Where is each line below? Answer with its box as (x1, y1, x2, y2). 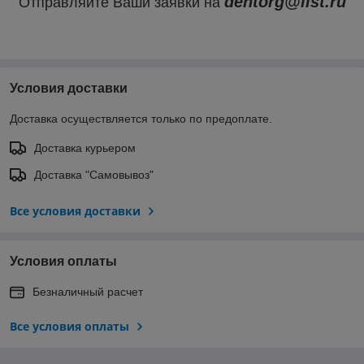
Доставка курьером (34, 141, 136, 154)
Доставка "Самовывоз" (34, 167, 154, 181)
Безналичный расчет (32, 284, 143, 298)
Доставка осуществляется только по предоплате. (10, 111, 272, 125)
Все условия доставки (10, 202, 141, 219)
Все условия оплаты (10, 318, 129, 334)
